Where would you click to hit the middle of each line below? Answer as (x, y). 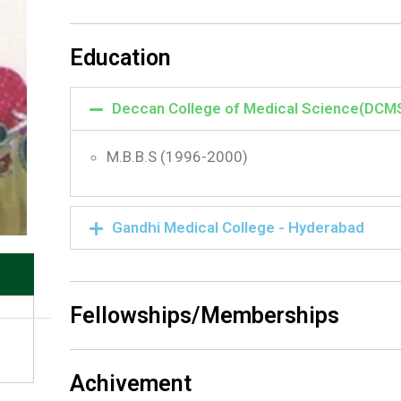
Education (120, 58)
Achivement (131, 384)
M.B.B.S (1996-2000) (177, 157)
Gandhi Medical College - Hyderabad (238, 227)
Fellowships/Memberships (205, 316)
